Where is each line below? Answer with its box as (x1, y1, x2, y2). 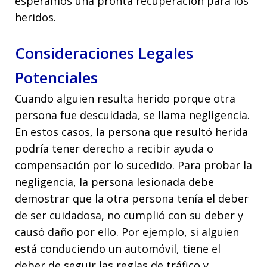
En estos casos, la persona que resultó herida (15, 124, 248, 139)
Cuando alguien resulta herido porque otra (15, 91, 235, 105)
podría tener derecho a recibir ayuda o (15, 141, 213, 156)
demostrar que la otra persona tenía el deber (15, 191, 249, 206)
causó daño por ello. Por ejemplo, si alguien (15, 224, 239, 239)
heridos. (15, 10, 56, 24)
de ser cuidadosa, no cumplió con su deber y (15, 207, 243, 222)
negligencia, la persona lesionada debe (15, 174, 214, 189)
